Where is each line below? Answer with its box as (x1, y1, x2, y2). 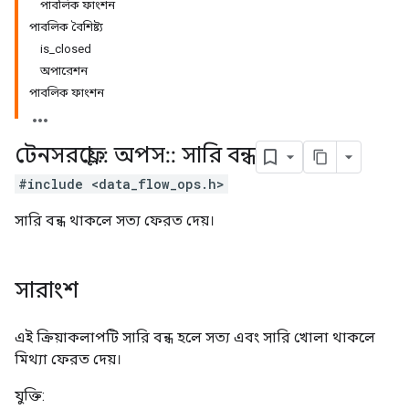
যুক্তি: (15, 387, 45, 404)
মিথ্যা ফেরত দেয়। (15, 351, 121, 368)
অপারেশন (40, 64, 88, 78)
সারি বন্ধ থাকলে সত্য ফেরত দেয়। (15, 212, 215, 229)
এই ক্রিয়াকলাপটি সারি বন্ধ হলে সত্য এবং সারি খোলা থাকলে (15, 329, 375, 346)
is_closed (40, 42, 91, 56)
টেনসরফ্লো (15, 142, 98, 170)
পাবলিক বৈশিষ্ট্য (29, 20, 103, 34)
